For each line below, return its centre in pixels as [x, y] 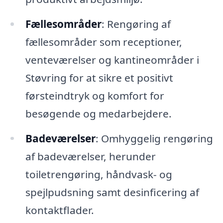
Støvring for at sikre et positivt [99, 77]
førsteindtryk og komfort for [95, 95]
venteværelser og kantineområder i [112, 59]
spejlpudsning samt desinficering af [112, 192]
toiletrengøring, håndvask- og [99, 174]
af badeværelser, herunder [90, 156]
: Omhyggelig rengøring [154, 138]
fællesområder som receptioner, [104, 42]
